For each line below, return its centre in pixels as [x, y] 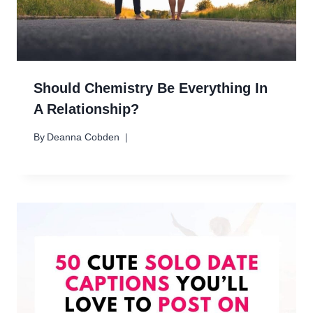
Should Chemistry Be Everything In [151, 88]
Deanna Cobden [83, 137]
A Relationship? [86, 109]
